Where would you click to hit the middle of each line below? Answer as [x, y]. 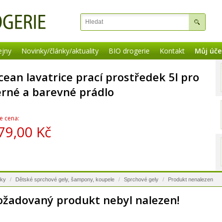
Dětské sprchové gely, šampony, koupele [65, 179]
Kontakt [172, 51]
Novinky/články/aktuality [60, 51]
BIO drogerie [129, 51]
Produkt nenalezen [191, 179]
